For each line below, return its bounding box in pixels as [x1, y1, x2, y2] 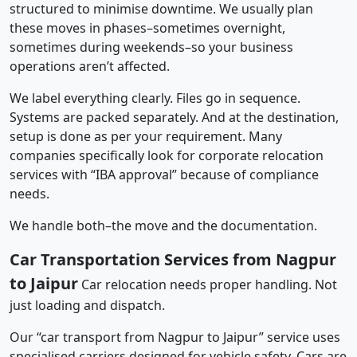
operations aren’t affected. [10, 57, 170, 75]
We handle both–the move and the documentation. [10, 216, 317, 234]
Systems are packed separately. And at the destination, [10, 108, 339, 126]
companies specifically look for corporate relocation [10, 146, 324, 164]
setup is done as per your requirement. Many [10, 127, 282, 145]
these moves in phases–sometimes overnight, [10, 18, 285, 37]
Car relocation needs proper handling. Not [78, 275, 337, 293]
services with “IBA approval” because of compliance [10, 165, 319, 183]
